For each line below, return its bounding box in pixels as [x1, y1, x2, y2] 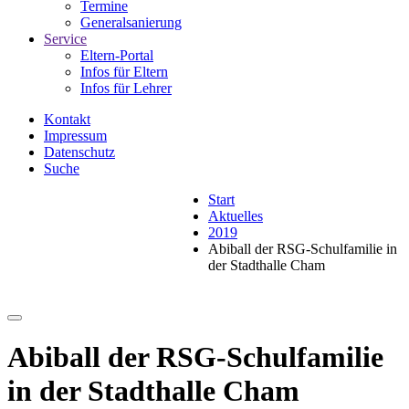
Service [44, 31, 87, 47]
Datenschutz [44, 144, 115, 160]
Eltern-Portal [80, 47, 153, 63]
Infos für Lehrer [80, 80, 172, 96]
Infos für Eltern [80, 64, 168, 79]
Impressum [44, 128, 107, 143]
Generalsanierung [80, 15, 182, 30]
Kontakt [44, 111, 90, 127]
